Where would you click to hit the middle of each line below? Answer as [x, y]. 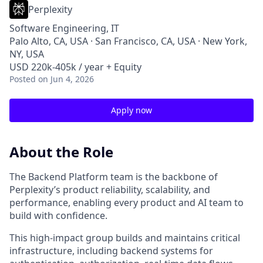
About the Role [61, 152]
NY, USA [27, 54]
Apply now [131, 110]
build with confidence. [58, 215]
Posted [23, 79]
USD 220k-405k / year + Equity [75, 67]
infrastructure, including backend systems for [111, 250]
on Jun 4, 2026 [66, 79]
